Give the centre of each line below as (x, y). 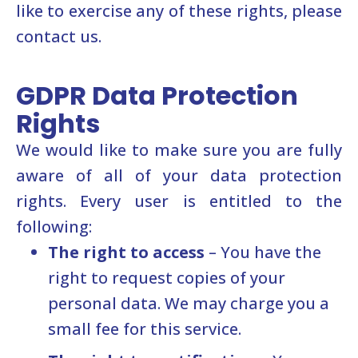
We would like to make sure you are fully (179, 149)
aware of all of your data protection (179, 175)
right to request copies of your (167, 277)
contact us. (59, 36)
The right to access (126, 252)
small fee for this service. (145, 328)
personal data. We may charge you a (189, 303)
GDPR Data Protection (157, 95)
